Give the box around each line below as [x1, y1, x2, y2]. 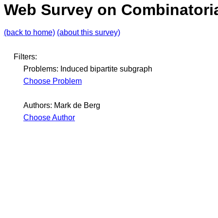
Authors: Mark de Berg [23, 101, 100, 110]
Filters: [14, 53, 37, 61]
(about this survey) [57, 28, 120, 37]
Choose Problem [23, 77, 82, 86]
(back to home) [4, 28, 55, 37]
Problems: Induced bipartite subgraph [23, 65, 152, 73]
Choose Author [23, 113, 75, 122]
